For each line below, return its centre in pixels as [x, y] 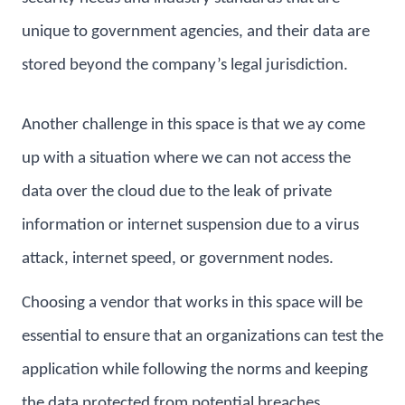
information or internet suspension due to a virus [190, 225]
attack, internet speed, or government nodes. [178, 259]
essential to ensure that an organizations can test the [202, 336]
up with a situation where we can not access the [186, 158]
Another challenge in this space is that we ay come [193, 125]
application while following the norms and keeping [195, 370]
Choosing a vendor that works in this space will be [192, 303]
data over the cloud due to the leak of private [177, 192]
